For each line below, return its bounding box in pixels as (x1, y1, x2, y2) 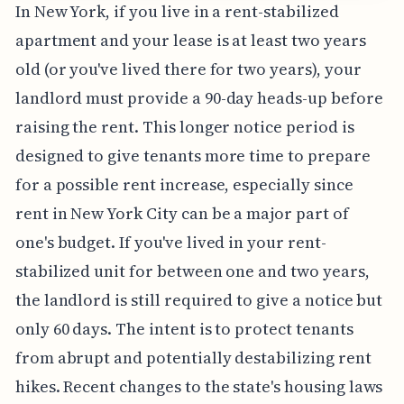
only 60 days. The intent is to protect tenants (14, 317, 353, 341)
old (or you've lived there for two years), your (14, 58, 362, 81)
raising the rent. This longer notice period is (14, 115, 354, 139)
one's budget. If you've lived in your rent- (14, 231, 326, 254)
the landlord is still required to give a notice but (14, 289, 383, 312)
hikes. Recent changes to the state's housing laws (14, 375, 383, 399)
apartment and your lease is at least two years (14, 29, 366, 52)
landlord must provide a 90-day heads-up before (14, 87, 383, 110)
